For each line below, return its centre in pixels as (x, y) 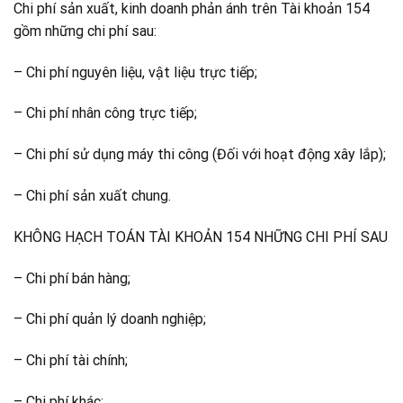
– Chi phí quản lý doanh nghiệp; (110, 319)
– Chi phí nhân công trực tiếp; (105, 113)
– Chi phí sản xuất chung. (92, 195)
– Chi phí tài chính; (71, 361)
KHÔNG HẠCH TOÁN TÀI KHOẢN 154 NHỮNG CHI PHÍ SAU (201, 237)
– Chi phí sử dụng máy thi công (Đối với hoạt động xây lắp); (200, 155)
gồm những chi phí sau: (85, 31)
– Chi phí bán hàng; (72, 278)
